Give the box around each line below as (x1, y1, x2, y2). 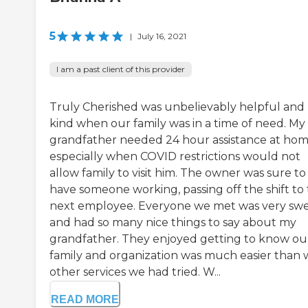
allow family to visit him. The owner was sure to (49, 166, 306, 180)
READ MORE (51, 294, 119, 306)
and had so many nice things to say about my (49, 216, 296, 230)
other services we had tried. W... (49, 265, 221, 279)
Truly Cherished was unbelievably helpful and (49, 100, 305, 114)
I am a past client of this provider (56, 64, 185, 75)
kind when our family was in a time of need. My (49, 117, 305, 131)
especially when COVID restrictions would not (49, 150, 300, 164)
